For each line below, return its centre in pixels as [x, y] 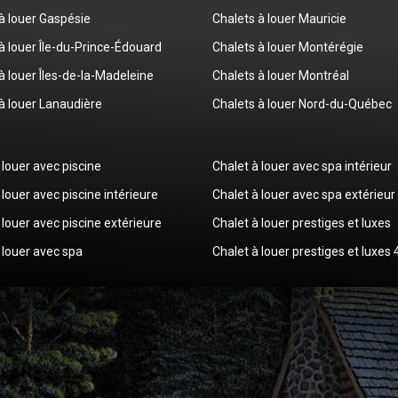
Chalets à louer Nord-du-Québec [302, 103]
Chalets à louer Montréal [281, 75]
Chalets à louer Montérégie [288, 47]
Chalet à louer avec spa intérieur [302, 166]
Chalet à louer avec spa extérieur [304, 194]
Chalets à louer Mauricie [279, 18]
